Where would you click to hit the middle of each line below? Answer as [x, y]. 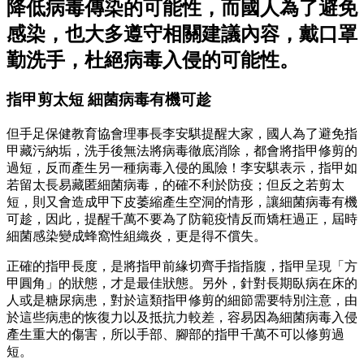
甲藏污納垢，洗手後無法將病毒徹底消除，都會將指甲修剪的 [182, 151]
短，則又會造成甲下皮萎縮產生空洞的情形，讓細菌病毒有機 [182, 202]
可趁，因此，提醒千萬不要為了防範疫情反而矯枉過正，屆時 [182, 219]
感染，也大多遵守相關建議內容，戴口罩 [182, 35]
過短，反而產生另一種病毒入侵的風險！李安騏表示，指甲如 [182, 168]
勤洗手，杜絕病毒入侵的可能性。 [153, 61]
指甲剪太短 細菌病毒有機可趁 [109, 100]
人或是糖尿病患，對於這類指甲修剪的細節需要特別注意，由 [182, 300]
